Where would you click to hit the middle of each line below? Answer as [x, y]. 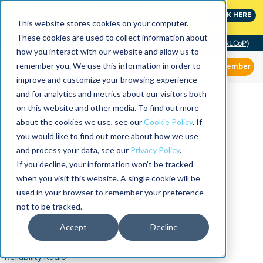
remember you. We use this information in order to [109, 65]
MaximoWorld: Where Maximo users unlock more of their [81, 9]
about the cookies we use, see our [80, 122]
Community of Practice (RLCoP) [197, 43]
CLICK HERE [231, 15]
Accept [73, 227]
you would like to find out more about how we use [107, 136]
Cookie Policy [168, 122]
